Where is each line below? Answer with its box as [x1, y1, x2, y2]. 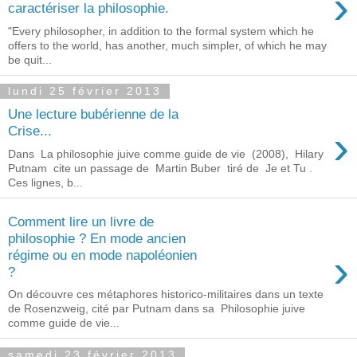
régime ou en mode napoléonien [8, 246, 197, 263]
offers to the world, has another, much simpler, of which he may [8, 38, 327, 52]
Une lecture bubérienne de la [8, 106, 178, 123]
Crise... [8, 123, 52, 139]
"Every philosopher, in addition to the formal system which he [8, 24, 314, 37]
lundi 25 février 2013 [8, 84, 162, 98]
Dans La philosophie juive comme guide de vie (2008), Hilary [8, 147, 324, 160]
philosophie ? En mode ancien [8, 229, 186, 246]
